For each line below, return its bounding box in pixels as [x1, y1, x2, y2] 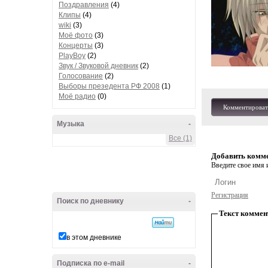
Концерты [59, 41, 93, 50]
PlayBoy [59, 51, 86, 60]
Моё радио [59, 92, 96, 100]
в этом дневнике [66, 233, 121, 242]
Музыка [57, 120, 84, 128]
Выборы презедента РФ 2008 [59, 82, 160, 90]
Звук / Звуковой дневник [59, 62, 138, 70]
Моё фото [59, 31, 93, 39]
